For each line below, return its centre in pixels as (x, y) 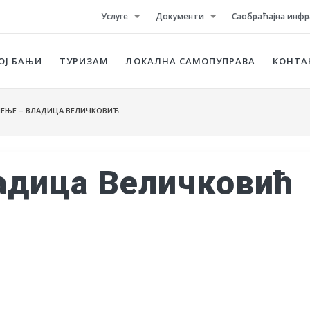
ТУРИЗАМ (84, 61)
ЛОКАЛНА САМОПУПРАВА (191, 61)
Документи (180, 16)
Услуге (115, 16)
